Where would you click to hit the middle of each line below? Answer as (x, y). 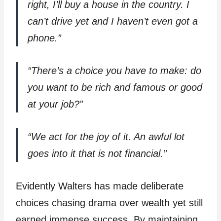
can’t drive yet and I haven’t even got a (113, 21)
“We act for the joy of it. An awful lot (106, 137)
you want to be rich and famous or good (115, 88)
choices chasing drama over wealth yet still (109, 203)
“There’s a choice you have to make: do (114, 71)
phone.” (44, 38)
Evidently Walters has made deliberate (100, 186)
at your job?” (55, 104)
